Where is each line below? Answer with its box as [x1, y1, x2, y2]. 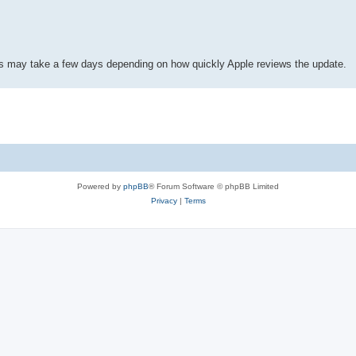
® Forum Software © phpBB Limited [149, 181, 279, 191]
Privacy [150, 195, 177, 205]
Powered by [77, 181, 123, 191]
